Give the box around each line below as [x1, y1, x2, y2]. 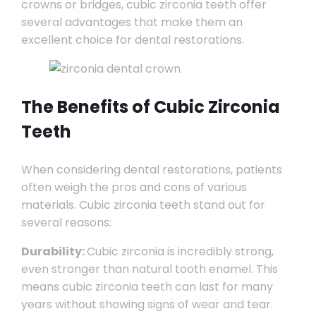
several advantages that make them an [20, 14, 243, 30]
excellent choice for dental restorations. [20, 32, 244, 48]
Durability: [20, 243, 87, 260]
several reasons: [20, 214, 111, 231]
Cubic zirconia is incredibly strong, [86, 243, 274, 260]
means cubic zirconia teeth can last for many [20, 279, 273, 295]
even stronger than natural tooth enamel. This [20, 261, 278, 277]
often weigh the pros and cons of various [20, 179, 247, 195]
